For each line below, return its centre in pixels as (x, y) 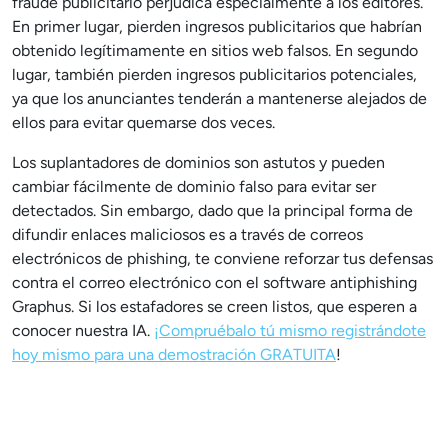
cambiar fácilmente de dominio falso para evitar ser (194, 186)
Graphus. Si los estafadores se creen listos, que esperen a (214, 306)
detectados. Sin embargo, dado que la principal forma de (212, 210)
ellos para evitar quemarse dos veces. (143, 122)
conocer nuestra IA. (83, 330)
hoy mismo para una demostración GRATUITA (174, 354)
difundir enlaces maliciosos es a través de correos (187, 234)
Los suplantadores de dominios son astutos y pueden (198, 162)
